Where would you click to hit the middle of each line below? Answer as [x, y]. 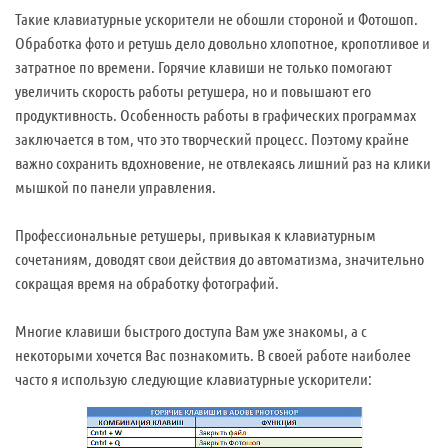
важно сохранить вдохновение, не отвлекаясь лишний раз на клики [223, 162]
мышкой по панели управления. [115, 186]
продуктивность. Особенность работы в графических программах [215, 114]
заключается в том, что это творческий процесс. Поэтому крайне [212, 138]
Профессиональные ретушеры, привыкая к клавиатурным [195, 234]
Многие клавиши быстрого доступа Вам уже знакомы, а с [191, 330]
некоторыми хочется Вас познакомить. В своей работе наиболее [213, 354]
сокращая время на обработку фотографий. [147, 282]
